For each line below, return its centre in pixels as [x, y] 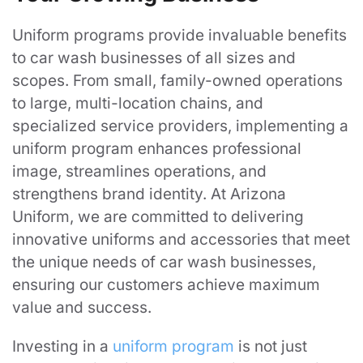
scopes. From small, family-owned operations [177, 80]
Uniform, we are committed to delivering [158, 216]
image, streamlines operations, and [139, 171]
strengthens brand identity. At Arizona [149, 194]
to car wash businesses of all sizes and [154, 58]
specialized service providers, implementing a [180, 126]
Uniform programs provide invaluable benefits [179, 35]
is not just [271, 346]
